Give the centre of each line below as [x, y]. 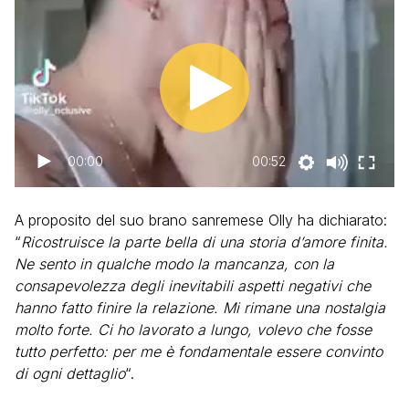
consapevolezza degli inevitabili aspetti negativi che [193, 286]
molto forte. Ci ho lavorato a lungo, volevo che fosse [193, 330]
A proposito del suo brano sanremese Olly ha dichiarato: [201, 220]
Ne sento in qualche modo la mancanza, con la [174, 264]
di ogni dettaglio [70, 373]
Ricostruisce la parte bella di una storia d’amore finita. [204, 242]
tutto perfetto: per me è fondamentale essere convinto [199, 351]
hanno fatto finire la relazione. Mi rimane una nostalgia [200, 308]
